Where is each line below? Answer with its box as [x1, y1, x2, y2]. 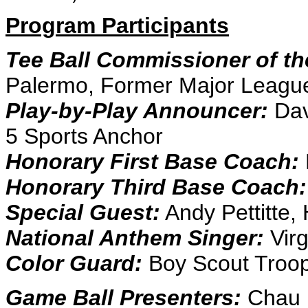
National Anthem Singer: [5, 225, 264, 250]
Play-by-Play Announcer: [5, 98, 268, 123]
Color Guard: [5, 251, 142, 276]
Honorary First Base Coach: [5, 149, 299, 174]
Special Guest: [5, 200, 160, 225]
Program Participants [5, 13, 229, 38]
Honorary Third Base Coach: [5, 175, 307, 199]
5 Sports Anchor [5, 124, 163, 148]
